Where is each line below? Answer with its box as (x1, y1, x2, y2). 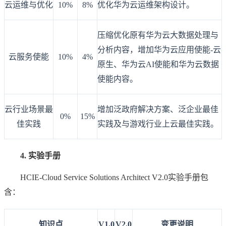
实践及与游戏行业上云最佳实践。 (97, 120, 218, 129)
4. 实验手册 (4, 151, 61, 160)
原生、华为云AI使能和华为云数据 (97, 60, 219, 69)
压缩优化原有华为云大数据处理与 (97, 31, 218, 40)
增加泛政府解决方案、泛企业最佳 (97, 105, 218, 114)
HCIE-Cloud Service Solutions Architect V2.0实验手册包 (20, 173, 208, 182)
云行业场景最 (5, 105, 53, 114)
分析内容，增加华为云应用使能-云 (97, 45, 221, 54)
